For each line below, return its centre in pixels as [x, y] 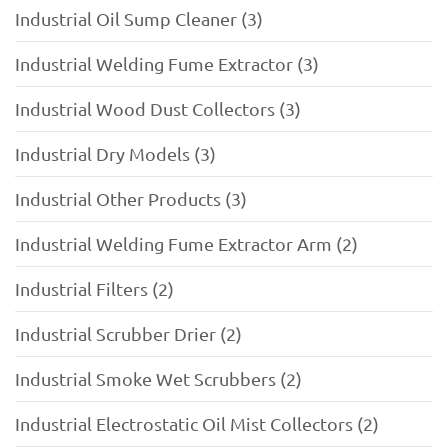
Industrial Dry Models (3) [115, 154]
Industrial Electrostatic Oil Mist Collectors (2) [197, 424]
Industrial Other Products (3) [131, 199]
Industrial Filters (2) [94, 289]
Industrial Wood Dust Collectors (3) [158, 109]
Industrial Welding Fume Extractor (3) [167, 64]
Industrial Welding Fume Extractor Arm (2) [186, 244]
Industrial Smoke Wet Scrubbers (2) [158, 379]
